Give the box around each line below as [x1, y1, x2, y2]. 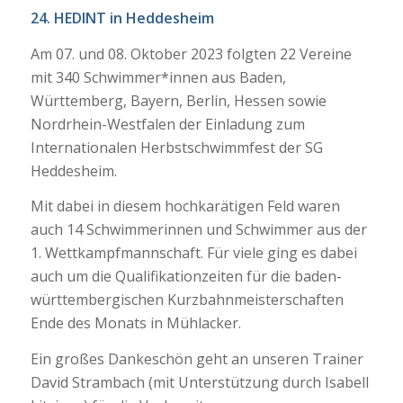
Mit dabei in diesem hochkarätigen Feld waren [30, 196, 340, 217]
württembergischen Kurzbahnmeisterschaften [30, 290, 344, 310]
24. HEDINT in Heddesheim [30, 8, 214, 29]
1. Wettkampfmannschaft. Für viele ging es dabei [30, 243, 357, 264]
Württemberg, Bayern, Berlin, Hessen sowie [30, 90, 327, 111]
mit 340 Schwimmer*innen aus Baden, [30, 67, 286, 87]
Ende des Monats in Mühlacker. [30, 313, 241, 334]
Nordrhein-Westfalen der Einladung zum [30, 113, 305, 134]
